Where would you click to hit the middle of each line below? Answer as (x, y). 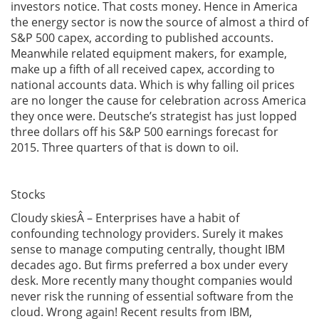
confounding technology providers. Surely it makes (147, 234)
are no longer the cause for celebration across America (158, 100)
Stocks (28, 194)
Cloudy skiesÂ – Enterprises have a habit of (125, 218)
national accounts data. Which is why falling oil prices (153, 85)
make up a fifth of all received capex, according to (143, 69)
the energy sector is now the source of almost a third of (159, 22)
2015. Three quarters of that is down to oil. (125, 147)
